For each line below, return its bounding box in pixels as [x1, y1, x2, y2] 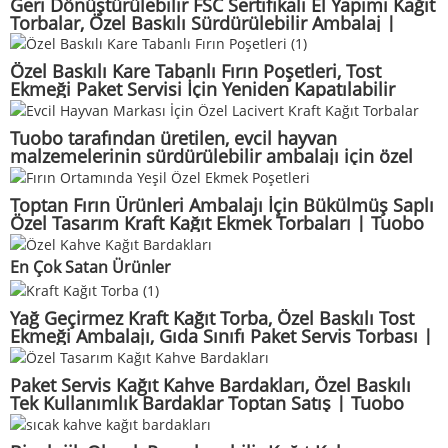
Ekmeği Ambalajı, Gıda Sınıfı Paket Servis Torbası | [10, 324, 433, 349]
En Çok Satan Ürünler [10, 255, 171, 278]
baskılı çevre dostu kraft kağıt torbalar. [10, 162, 332, 186]
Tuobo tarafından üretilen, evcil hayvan [10, 126, 337, 150]
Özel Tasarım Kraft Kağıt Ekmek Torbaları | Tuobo [10, 210, 424, 235]
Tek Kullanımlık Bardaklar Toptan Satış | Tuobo [10, 391, 404, 415]
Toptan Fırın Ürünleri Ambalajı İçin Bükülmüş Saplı [10, 192, 434, 217]
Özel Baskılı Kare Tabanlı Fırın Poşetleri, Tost [10, 59, 381, 84]
